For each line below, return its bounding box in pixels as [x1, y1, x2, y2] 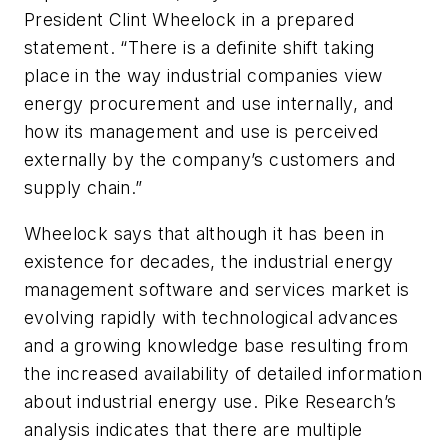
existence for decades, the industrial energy [24, 251, 394, 273]
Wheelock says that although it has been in [24, 223, 385, 245]
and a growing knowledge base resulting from [24, 335, 409, 357]
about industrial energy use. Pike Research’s [24, 391, 397, 413]
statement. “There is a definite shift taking [24, 37, 375, 59]
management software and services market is [24, 279, 410, 301]
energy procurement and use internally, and [24, 93, 394, 115]
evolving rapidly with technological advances [24, 307, 399, 329]
